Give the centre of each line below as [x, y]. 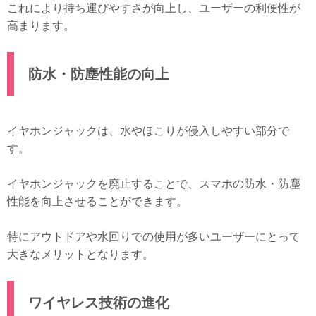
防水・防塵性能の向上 [99, 74]
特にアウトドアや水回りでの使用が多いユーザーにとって [154, 237]
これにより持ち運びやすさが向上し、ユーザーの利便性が [154, 8]
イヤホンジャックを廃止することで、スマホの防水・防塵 [154, 184]
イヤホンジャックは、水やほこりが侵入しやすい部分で [148, 131]
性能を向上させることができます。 [97, 202]
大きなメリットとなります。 [80, 255]
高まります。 [41, 26]
